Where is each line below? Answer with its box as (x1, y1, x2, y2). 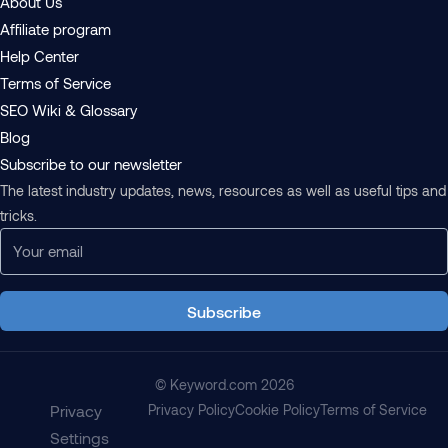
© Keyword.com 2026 (154, 376, 294, 394)
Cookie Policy (234, 401, 320, 419)
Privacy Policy (147, 401, 235, 419)
